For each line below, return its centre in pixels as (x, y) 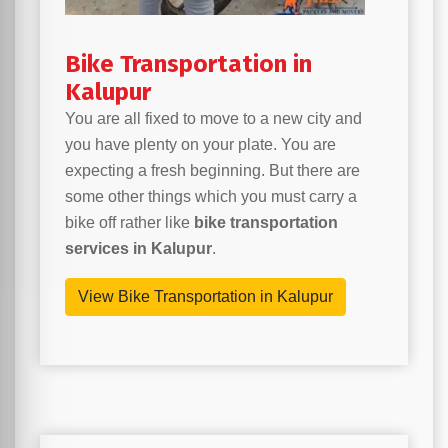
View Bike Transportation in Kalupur (205, 297)
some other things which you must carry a (211, 197)
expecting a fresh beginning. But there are (212, 171)
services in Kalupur (138, 249)
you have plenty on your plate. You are (200, 145)
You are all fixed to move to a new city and (213, 119)
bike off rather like (129, 223)
